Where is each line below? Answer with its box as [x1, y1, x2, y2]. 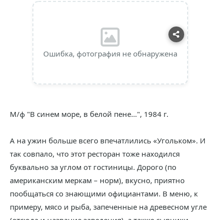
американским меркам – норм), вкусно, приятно [10, 175, 185, 185]
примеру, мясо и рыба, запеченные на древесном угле [10, 202, 207, 212]
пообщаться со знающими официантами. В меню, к [10, 189, 198, 198]
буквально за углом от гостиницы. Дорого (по [10, 162, 176, 172]
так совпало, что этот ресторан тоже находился [10, 149, 180, 159]
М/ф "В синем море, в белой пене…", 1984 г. [10, 109, 168, 119]
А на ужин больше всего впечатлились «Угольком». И [10, 136, 206, 145]
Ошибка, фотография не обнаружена [43, 49, 177, 58]
